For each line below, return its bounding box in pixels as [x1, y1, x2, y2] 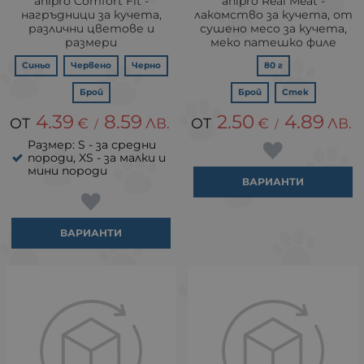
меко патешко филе [210, 35, 336, 50]
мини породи [28, 163, 107, 178]
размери [65, 35, 117, 50]
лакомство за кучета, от [193, 7, 353, 22]
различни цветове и [28, 21, 154, 36]
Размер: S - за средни [28, 137, 156, 152]
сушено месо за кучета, [199, 21, 347, 36]
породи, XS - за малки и [28, 150, 166, 165]
